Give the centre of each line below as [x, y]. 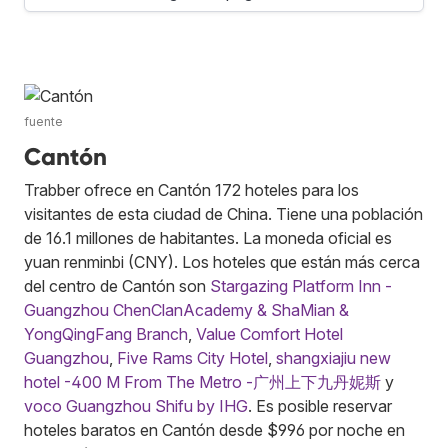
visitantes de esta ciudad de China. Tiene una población [223, 213]
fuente [43, 121]
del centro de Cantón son [117, 285]
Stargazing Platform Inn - [301, 285]
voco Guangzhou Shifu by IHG [136, 405]
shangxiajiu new [333, 357]
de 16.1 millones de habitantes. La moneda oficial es [208, 237]
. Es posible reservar [320, 405]
